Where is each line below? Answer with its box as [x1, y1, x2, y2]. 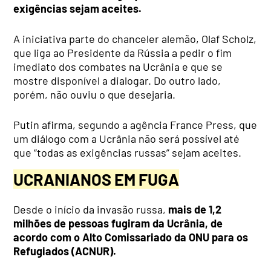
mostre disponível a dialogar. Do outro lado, [13, 74, 221, 88]
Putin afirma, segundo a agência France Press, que [13, 118, 258, 132]
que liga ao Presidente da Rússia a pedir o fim [13, 46, 232, 60]
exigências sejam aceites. [13, 2, 142, 16]
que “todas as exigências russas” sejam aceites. [13, 146, 242, 160]
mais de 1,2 [168, 202, 222, 216]
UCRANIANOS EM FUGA [13, 169, 180, 189]
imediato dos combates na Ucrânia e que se [13, 60, 223, 74]
